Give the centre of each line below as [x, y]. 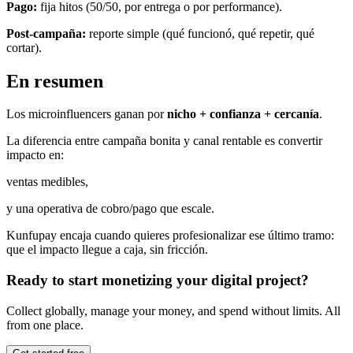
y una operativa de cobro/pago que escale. [110, 209]
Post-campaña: [46, 33]
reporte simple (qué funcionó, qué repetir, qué [200, 33]
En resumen [55, 81]
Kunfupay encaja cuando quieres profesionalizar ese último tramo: [170, 236]
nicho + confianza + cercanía [243, 114]
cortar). [24, 47]
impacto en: [35, 155]
